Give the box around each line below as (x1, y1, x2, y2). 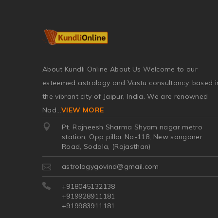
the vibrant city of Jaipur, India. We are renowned (42, 91, 208, 101)
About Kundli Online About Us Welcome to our (42, 64, 198, 73)
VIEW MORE (61, 105, 104, 114)
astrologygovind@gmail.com (62, 162, 159, 171)
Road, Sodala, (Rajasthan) (62, 142, 151, 151)
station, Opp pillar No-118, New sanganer (62, 132, 203, 141)
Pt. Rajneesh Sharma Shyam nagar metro (62, 122, 202, 131)
